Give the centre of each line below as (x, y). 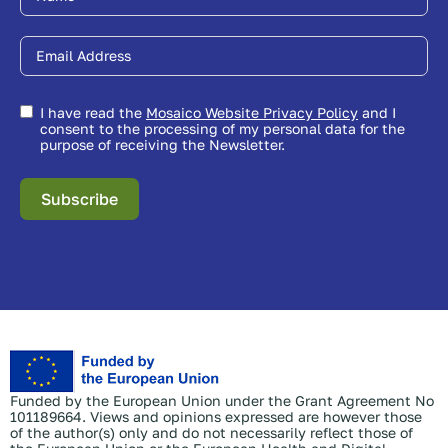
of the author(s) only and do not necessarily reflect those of (211, 433)
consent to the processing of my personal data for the (222, 129)
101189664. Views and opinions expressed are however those (216, 417)
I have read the (93, 113)
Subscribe (79, 199)
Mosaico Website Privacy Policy (281, 113)
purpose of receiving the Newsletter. (162, 145)
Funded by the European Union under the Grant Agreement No (222, 401)
